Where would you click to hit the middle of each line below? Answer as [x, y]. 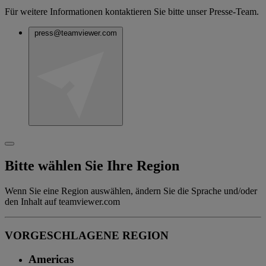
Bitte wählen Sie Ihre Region [92, 166]
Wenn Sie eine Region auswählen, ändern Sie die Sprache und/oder [131, 191]
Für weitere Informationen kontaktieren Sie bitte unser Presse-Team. [132, 12]
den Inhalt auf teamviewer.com [62, 201]
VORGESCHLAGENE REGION [87, 235]
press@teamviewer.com [76, 33]
